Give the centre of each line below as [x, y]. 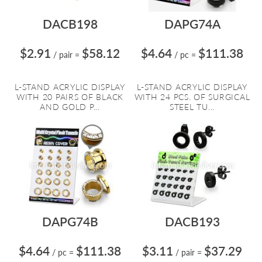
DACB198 [70, 24]
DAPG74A [192, 24]
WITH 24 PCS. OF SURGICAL [192, 97]
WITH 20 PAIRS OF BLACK [70, 97]
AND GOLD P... [70, 107]
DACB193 [192, 221]
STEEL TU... [192, 107]
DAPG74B [70, 221]
